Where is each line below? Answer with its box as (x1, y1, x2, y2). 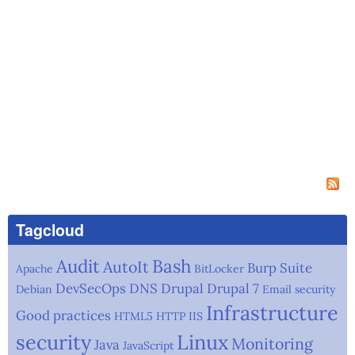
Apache (16, 261, 53, 277)
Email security (262, 282, 335, 297)
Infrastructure (206, 300, 338, 326)
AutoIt (103, 257, 149, 277)
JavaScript (123, 338, 174, 353)
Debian (16, 282, 52, 297)
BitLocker (194, 261, 244, 277)
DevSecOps (55, 280, 126, 298)
